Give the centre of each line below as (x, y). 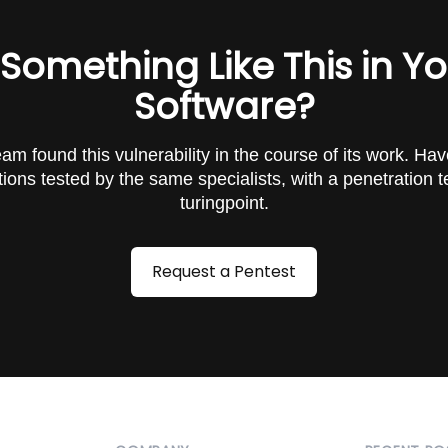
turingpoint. (224, 203)
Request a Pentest (224, 271)
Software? (224, 106)
